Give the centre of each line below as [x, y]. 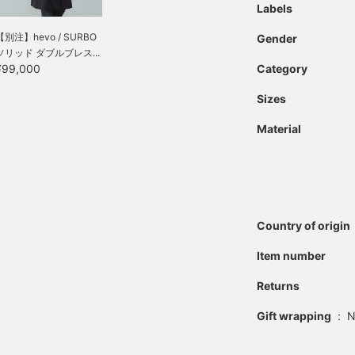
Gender [277, 38]
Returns [278, 286]
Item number [291, 256]
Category [282, 69]
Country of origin [303, 225]
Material [279, 129]
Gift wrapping [294, 316]
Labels [275, 8]
